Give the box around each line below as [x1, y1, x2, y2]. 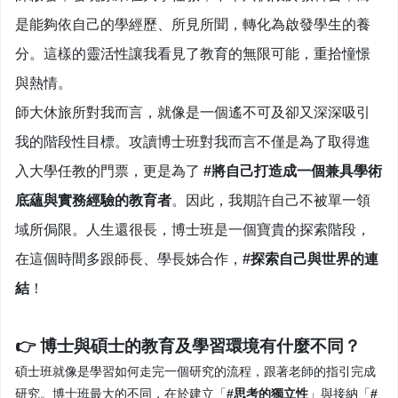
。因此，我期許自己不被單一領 [171, 193, 370, 209]
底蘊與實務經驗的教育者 [15, 193, 171, 209]
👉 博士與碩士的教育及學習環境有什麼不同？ [15, 337, 361, 356]
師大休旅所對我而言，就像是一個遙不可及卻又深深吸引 [15, 105, 370, 121]
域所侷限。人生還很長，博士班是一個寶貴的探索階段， [15, 222, 370, 238]
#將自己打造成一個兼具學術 [203, 163, 382, 179]
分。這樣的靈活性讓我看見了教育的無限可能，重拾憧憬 [15, 46, 370, 62]
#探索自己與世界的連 [243, 251, 378, 267]
